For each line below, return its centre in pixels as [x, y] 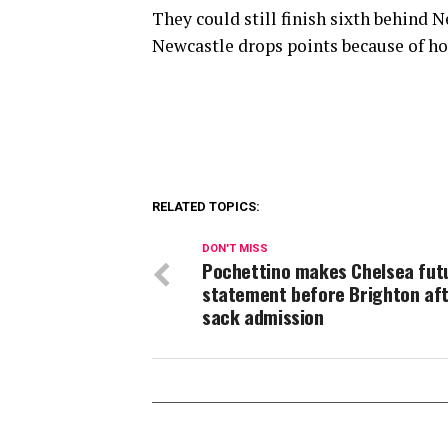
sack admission [263, 317]
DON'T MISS [235, 249]
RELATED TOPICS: [206, 207]
